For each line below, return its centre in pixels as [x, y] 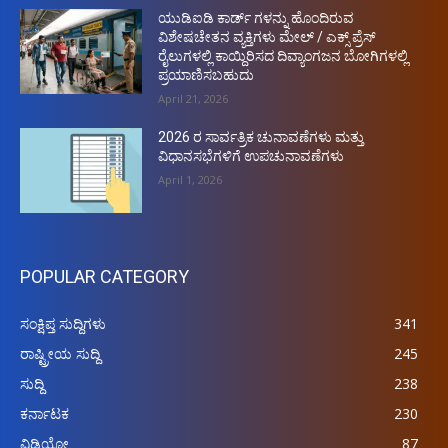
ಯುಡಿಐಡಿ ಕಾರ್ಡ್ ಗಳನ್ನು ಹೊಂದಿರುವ [256, 17]
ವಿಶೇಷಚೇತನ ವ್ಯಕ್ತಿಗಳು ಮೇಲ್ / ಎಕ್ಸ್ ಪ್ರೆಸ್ [267, 36]
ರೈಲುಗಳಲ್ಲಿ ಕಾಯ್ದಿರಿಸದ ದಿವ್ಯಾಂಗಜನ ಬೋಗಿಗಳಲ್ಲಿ [283, 55]
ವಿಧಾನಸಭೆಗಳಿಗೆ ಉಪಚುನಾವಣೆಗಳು [251, 155]
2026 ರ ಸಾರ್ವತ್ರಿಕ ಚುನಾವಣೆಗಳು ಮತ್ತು [261, 136]
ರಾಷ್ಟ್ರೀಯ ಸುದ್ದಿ [60, 354]
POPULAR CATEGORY [104, 277]
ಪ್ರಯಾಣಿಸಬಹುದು [206, 74]
